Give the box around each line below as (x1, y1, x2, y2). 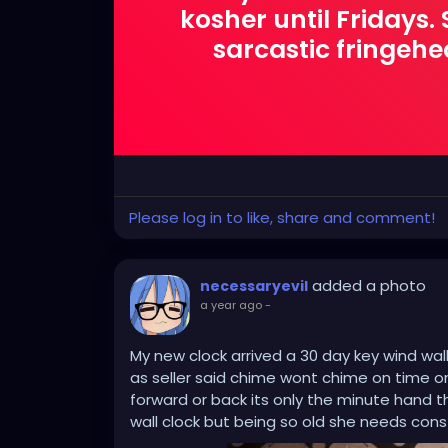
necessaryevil (200, 275, 308, 296)
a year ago (200, 296, 262, 313)
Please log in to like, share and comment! (129, 206, 435, 228)
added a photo (312, 274, 426, 296)
